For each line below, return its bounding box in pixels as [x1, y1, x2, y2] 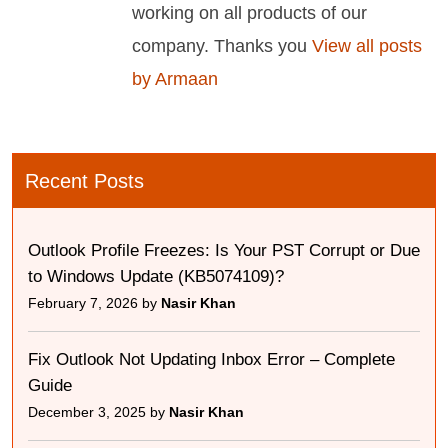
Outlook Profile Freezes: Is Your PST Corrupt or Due [28, 241, 420, 261]
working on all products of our [132, 3, 367, 23]
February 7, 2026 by [28, 295, 161, 312]
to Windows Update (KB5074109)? [28, 267, 284, 287]
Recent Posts [25, 170, 144, 193]
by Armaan [132, 69, 218, 89]
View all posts [307, 36, 422, 56]
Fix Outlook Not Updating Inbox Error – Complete [28, 350, 395, 370]
